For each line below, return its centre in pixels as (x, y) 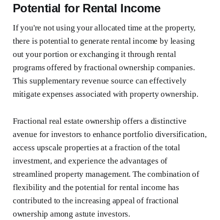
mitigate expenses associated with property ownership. (105, 94)
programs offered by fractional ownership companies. (104, 68)
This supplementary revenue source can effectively (99, 81)
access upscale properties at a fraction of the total (96, 148)
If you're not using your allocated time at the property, (104, 28)
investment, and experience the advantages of (90, 161)
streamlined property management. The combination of (106, 174)
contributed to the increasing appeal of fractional (96, 201)
